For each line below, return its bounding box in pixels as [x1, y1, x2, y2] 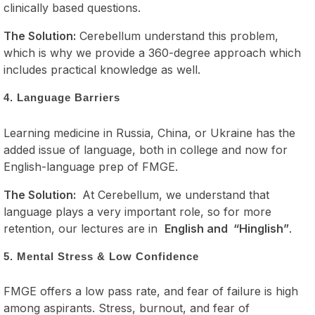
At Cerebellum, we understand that [82, 187, 269, 202]
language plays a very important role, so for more [4, 204, 271, 219]
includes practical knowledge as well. [4, 63, 200, 77]
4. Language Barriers [4, 91, 120, 104]
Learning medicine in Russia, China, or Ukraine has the [4, 125, 295, 140]
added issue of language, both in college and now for [4, 142, 288, 157]
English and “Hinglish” [165, 221, 289, 236]
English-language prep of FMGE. [4, 159, 178, 174]
